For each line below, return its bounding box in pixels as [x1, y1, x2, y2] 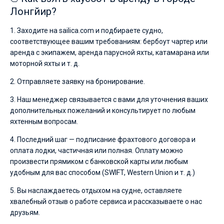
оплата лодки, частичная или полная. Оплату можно [10, 146, 183, 154]
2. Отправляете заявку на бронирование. [10, 77, 145, 85]
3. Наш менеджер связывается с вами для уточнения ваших [10, 95, 208, 103]
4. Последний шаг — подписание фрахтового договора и [10, 135, 195, 143]
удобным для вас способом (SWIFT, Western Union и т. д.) [10, 168, 195, 176]
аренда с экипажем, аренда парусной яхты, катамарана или [10, 48, 209, 56]
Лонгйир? [10, 5, 56, 17]
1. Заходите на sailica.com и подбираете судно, [10, 26, 163, 34]
